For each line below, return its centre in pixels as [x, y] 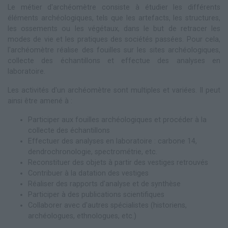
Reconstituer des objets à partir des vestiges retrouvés [118, 163]
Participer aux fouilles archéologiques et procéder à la [117, 120]
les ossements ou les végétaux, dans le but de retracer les [114, 29]
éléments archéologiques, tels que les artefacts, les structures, [114, 18]
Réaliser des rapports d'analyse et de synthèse [104, 184]
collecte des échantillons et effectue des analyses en [114, 61]
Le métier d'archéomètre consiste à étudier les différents [114, 8]
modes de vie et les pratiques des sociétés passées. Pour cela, [114, 40]
